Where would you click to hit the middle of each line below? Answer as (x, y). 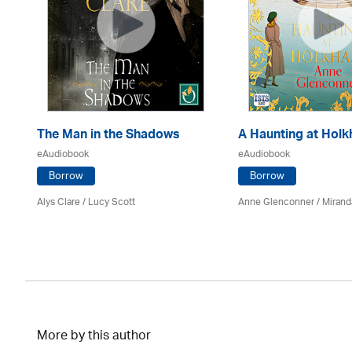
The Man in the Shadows (108, 136)
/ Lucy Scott (108, 202)
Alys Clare (59, 202)
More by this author (94, 336)
